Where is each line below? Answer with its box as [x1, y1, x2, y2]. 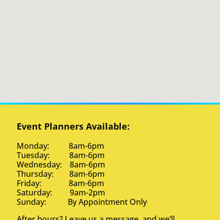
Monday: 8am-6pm [17, 140, 105, 151]
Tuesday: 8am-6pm [17, 149, 105, 161]
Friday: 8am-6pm [17, 177, 105, 189]
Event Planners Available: [17, 120, 130, 132]
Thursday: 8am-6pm [17, 168, 105, 179]
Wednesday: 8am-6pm [17, 159, 106, 170]
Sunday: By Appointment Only [17, 196, 147, 207]
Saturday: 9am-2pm [17, 187, 106, 198]
